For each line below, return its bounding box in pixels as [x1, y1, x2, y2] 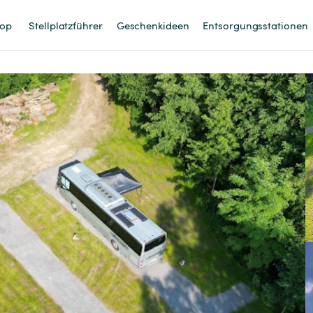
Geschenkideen [116, 17, 189, 32]
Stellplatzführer [29, 17, 103, 32]
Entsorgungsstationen [203, 17, 308, 32]
